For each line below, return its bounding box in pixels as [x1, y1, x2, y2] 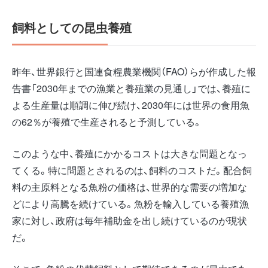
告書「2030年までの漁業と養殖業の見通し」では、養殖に [12, 81, 251, 96]
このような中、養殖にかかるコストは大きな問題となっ [12, 147, 247, 161]
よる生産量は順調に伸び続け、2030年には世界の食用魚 [12, 98, 249, 112]
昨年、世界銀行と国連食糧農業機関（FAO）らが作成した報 [12, 65, 256, 79]
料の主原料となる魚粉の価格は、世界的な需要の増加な [12, 180, 247, 194]
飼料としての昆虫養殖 [12, 19, 132, 36]
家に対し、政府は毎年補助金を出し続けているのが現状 [12, 214, 247, 228]
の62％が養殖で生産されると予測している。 [12, 115, 202, 129]
